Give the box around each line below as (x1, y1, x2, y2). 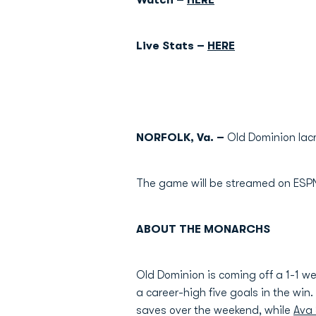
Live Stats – (136, 39, 207, 52)
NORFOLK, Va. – (136, 131, 227, 144)
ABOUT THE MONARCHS (136, 223, 270, 236)
